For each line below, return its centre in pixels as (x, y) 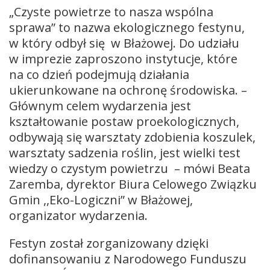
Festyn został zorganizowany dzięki (109, 243)
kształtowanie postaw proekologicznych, (124, 121)
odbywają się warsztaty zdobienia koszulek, (132, 137)
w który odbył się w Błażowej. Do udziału (124, 43)
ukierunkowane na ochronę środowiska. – (128, 90)
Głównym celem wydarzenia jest (100, 105)
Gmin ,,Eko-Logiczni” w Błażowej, (101, 199)
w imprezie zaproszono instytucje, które (123, 58)
